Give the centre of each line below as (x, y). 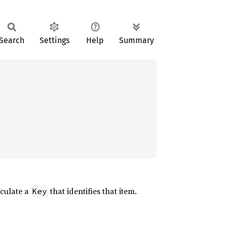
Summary (137, 40)
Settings (54, 40)
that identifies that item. (92, 191)
